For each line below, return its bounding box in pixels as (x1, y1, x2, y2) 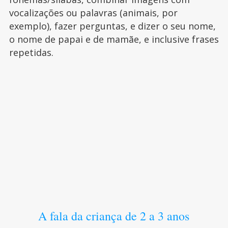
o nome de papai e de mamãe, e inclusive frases (9, 33, 219, 46)
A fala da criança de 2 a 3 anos (38, 208, 190, 224)
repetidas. (9, 46, 53, 59)
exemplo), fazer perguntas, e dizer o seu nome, (9, 20, 216, 33)
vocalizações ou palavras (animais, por (9, 7, 178, 19)
